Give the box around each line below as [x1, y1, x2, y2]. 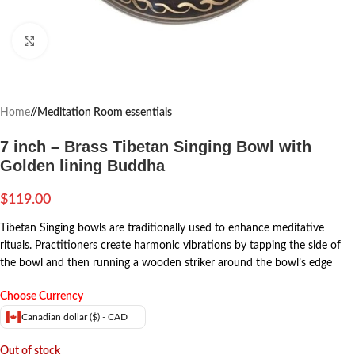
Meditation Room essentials [37, 107, 172, 118]
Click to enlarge [47, 36, 118, 46]
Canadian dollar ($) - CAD [21, 312, 128, 322]
